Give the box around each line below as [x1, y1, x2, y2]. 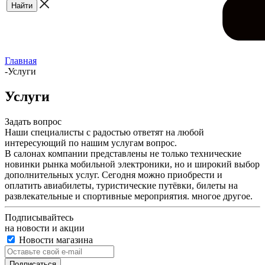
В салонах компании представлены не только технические [5, 148, 241, 159]
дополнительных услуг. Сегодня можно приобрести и [5, 169, 222, 180]
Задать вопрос [5, 116, 62, 127]
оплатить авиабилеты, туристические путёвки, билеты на [5, 180, 238, 190]
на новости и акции [5, 222, 85, 233]
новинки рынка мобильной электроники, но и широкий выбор [5, 159, 260, 169]
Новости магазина [17, 234, 93, 245]
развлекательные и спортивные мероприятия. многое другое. [5, 190, 253, 201]
